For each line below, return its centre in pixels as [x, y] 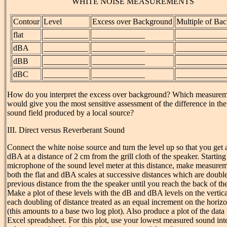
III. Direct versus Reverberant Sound [66, 130]
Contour [26, 21]
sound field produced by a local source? [70, 112]
